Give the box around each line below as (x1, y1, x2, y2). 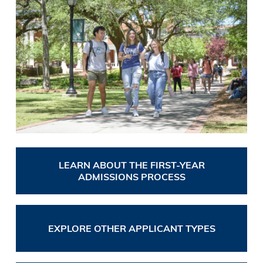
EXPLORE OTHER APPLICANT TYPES (48, 222, 215, 234)
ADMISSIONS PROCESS (77, 170, 186, 183)
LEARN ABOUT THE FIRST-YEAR (58, 159, 205, 171)
